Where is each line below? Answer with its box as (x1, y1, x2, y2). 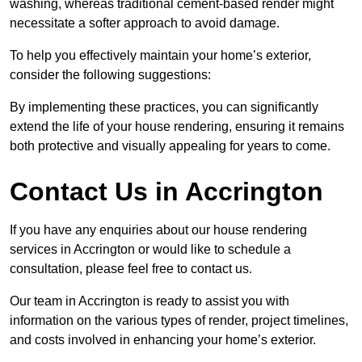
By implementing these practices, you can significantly (10, 100, 318, 115)
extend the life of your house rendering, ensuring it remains (10, 120, 344, 134)
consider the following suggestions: (10, 68, 211, 82)
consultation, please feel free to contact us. (10, 262, 252, 276)
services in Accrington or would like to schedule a (10, 242, 291, 257)
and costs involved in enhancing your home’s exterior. (10, 333, 316, 347)
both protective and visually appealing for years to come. (10, 139, 330, 154)
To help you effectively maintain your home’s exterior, (10, 48, 311, 63)
